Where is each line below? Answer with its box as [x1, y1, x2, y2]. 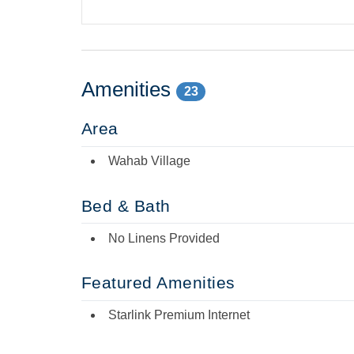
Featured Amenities [81, 273, 235, 292]
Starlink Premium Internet [108, 308, 250, 322]
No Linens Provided [108, 231, 220, 245]
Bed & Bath [81, 196, 171, 215]
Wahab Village [108, 154, 190, 168]
